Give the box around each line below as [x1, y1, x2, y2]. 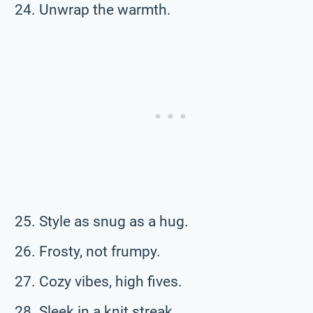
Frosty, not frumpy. [39, 242, 161, 260]
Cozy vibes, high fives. [39, 272, 182, 290]
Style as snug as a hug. [39, 212, 189, 230]
